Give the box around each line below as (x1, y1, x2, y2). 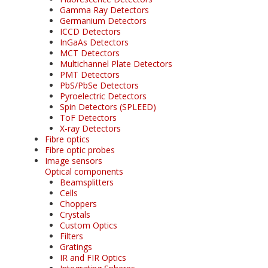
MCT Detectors (60, 47, 120, 59)
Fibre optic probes (45, 144, 115, 156)
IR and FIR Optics (60, 251, 126, 263)
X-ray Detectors (60, 122, 121, 134)
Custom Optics (60, 219, 117, 231)
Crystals (60, 208, 90, 220)
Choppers (60, 197, 97, 209)
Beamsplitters (60, 176, 114, 188)
